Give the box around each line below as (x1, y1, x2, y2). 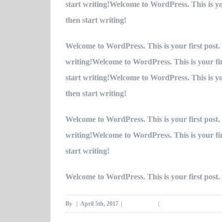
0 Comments (162, 200, 194, 207)
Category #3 (125, 200, 156, 207)
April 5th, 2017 (80, 200, 118, 207)
